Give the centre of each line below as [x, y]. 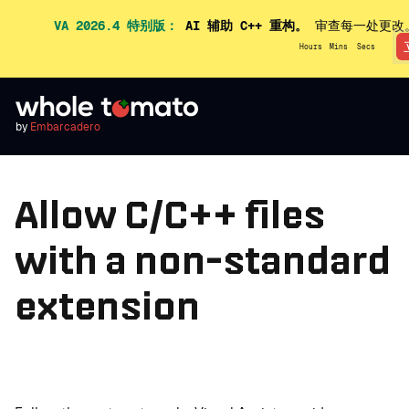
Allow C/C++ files [170, 214]
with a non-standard [203, 260]
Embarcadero [65, 127]
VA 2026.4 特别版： [116, 25]
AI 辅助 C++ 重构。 [243, 25]
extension [107, 305]
